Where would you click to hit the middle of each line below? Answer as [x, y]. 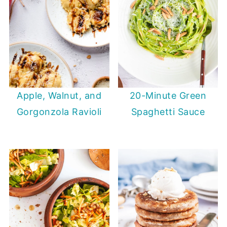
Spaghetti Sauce [168, 112]
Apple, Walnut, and [59, 96]
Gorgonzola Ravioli [59, 112]
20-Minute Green [168, 96]
